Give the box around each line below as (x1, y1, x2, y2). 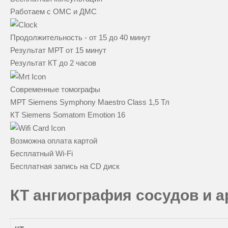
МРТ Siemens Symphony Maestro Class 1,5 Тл (10, 97, 169, 106)
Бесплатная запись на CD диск (10, 162, 120, 171)
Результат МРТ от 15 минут (10, 46, 106, 55)
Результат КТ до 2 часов (10, 59, 96, 68)
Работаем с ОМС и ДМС (10, 7, 97, 16)
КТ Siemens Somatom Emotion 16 (10, 110, 125, 119)
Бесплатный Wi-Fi (10, 149, 73, 158)
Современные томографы (10, 84, 100, 94)
